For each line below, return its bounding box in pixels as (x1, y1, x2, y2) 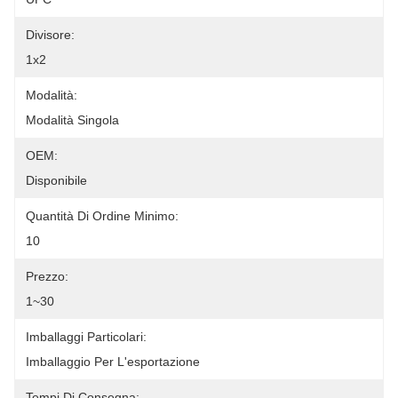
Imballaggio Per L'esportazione (26, 354, 200, 369)
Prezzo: (26, 269, 68, 283)
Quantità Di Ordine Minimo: (26, 209, 179, 223)
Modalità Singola (26, 113, 119, 127)
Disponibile (26, 173, 87, 187)
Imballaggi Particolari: (26, 330, 147, 344)
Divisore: (26, 28, 75, 42)
